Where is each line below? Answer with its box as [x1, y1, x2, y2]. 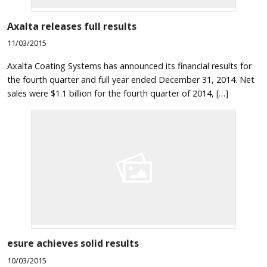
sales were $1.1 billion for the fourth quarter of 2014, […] [7, 87, 228, 99]
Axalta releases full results [7, 19, 136, 33]
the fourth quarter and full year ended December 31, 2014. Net [7, 73, 254, 85]
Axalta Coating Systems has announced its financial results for [7, 60, 252, 72]
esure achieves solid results [7, 237, 139, 250]
